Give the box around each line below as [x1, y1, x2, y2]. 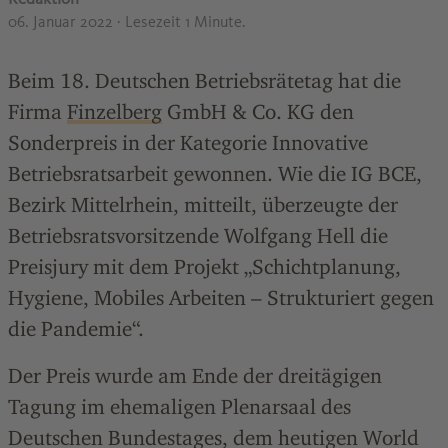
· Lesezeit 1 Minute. [117, 12, 246, 31]
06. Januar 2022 [8, 12, 117, 31]
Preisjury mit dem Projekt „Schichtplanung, [8, 254, 401, 279]
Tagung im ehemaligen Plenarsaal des [8, 394, 351, 419]
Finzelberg [67, 99, 162, 124]
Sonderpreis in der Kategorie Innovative [8, 130, 368, 155]
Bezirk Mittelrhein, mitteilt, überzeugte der [8, 192, 398, 217]
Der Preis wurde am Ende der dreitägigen [8, 363, 382, 388]
